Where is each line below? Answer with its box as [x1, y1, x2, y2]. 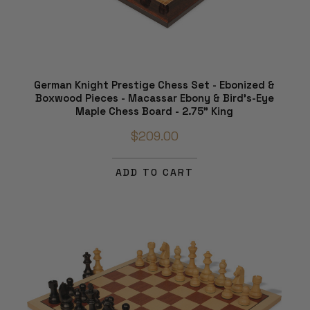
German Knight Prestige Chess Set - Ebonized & [34, 78, 275, 92]
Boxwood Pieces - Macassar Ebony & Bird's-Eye [35, 91, 274, 105]
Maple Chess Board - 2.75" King [75, 104, 233, 118]
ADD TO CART [115, 166, 194, 179]
